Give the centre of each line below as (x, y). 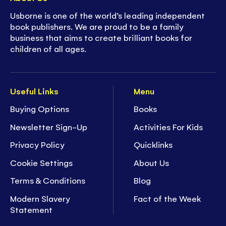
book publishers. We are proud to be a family (97, 26)
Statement (32, 209)
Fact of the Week (167, 198)
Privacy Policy (38, 145)
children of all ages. (48, 49)
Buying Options (40, 109)
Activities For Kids (168, 126)
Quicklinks (153, 145)
